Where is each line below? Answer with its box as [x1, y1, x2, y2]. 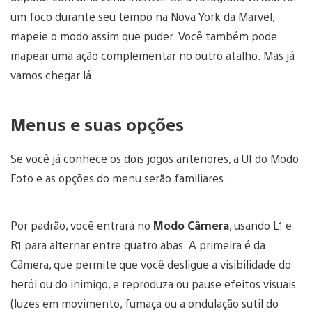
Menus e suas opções [10, 112, 188, 135]
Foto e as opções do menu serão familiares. [10, 171, 230, 186]
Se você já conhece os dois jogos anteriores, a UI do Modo [10, 151, 299, 166]
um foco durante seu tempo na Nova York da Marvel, [10, 8, 274, 24]
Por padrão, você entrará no [10, 218, 153, 233]
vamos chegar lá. [10, 67, 97, 82]
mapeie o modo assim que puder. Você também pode [10, 28, 277, 43]
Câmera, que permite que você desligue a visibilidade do [10, 257, 291, 272]
